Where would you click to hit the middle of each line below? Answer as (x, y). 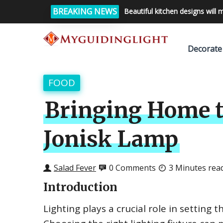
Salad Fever (75, 168)
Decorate (205, 49)
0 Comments (132, 168)
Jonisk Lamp (111, 139)
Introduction (80, 187)
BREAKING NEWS (85, 11)
